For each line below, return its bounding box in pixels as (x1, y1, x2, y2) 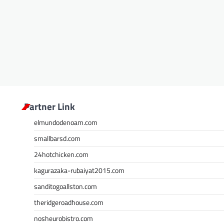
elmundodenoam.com (34, 116, 97, 127)
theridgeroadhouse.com (34, 196, 103, 207)
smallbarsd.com (34, 132, 80, 143)
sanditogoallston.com (34, 180, 97, 191)
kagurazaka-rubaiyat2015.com (34, 164, 124, 175)
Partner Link (24, 98, 75, 113)
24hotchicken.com (34, 148, 88, 159)
